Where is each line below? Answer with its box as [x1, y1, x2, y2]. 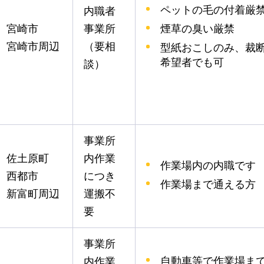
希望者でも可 [160, 56, 224, 68]
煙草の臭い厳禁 [160, 22, 235, 35]
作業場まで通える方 [160, 178, 256, 190]
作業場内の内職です [160, 159, 256, 171]
